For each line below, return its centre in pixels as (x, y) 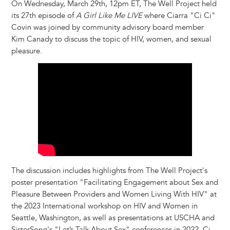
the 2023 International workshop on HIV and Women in (104, 206)
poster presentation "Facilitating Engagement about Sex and (114, 183)
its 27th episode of (43, 16)
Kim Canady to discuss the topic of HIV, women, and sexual (111, 40)
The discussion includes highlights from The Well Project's (109, 171)
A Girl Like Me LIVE (109, 16)
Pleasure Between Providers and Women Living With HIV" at (114, 195)
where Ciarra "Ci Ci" (179, 16)
